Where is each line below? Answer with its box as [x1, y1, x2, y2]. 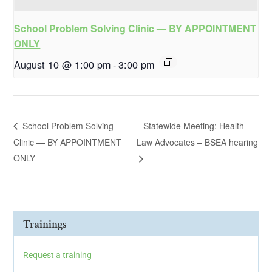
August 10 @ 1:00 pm [14, 56, 111, 72]
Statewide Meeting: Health [143, 119, 244, 132]
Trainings [23, 217, 67, 232]
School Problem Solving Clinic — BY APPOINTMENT [14, 21, 257, 35]
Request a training [23, 250, 92, 260]
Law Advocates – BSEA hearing [136, 135, 258, 148]
